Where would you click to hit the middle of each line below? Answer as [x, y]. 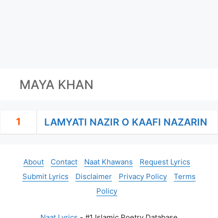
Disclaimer [94, 176]
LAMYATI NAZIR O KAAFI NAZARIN [126, 122]
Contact [64, 162]
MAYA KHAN [56, 84]
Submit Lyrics [45, 176]
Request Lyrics [165, 162]
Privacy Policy [143, 176]
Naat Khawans [108, 162]
